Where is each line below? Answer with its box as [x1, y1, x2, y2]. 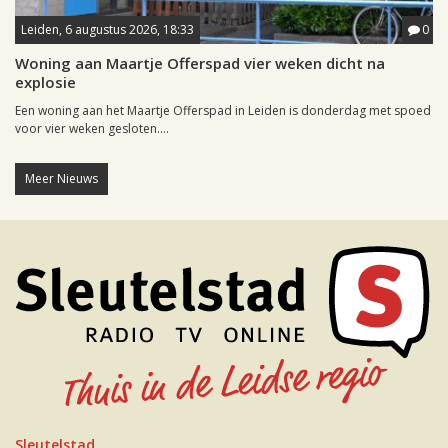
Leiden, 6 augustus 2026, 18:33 [21, 21, 194, 39]
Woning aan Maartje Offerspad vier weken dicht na [15, 53, 385, 74]
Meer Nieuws [25, 170, 98, 188]
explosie [15, 72, 76, 93]
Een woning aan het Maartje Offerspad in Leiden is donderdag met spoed [15, 102, 431, 120]
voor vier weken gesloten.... [15, 120, 169, 138]
